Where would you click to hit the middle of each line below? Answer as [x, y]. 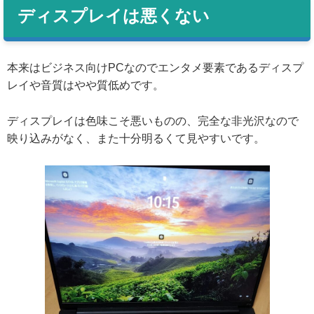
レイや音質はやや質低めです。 [86, 85]
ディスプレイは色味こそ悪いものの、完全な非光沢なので [153, 121]
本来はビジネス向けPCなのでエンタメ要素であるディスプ [155, 67]
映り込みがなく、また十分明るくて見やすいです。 [136, 138]
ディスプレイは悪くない [114, 15]
